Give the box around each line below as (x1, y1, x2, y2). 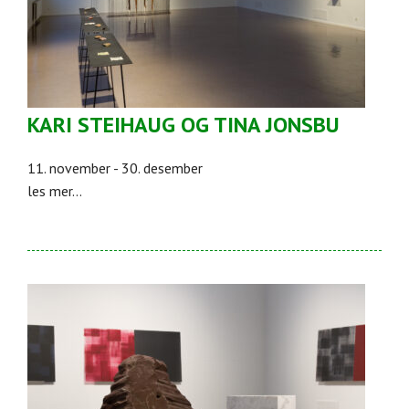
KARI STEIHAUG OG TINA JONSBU (27, 110, 340, 139)
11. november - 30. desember (27, 158, 203, 177)
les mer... (27, 181, 82, 200)
